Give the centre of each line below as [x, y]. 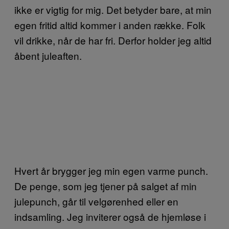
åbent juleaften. [48, 55]
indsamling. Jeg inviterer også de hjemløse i [110, 216]
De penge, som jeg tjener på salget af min [106, 186]
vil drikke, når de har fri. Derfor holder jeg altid [113, 40]
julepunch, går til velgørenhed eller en [96, 201]
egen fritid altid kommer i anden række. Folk [110, 25]
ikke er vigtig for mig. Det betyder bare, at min [113, 9]
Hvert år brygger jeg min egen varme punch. [111, 170]
